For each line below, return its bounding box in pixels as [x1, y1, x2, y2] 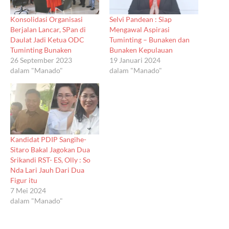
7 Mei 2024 [10, 186, 46, 195]
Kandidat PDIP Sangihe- [10, 134, 86, 144]
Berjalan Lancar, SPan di [10, 25, 86, 34]
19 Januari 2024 [109, 55, 161, 64]
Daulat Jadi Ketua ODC [10, 35, 84, 44]
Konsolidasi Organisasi [10, 14, 83, 24]
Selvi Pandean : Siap [109, 14, 172, 24]
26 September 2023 [10, 55, 72, 64]
